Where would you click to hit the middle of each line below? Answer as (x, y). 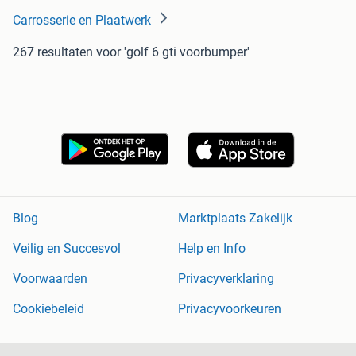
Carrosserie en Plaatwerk (82, 20)
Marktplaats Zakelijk (235, 218)
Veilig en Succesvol (67, 248)
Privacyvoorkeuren (230, 308)
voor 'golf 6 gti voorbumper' (173, 52)
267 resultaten (53, 52)
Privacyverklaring (226, 278)
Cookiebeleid (48, 308)
